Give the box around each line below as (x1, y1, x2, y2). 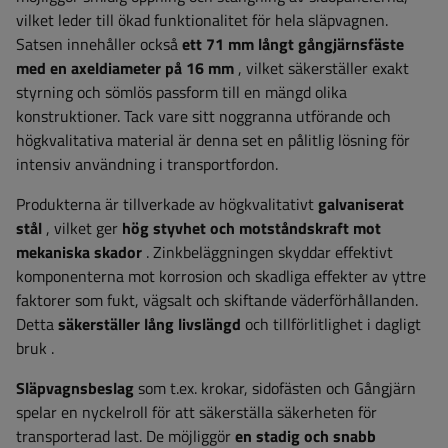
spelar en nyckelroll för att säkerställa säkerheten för (16, 400, 377, 424)
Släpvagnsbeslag (16, 376, 134, 400)
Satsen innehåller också (16, 32, 182, 56)
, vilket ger (46, 216, 118, 240)
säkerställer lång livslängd (58, 312, 241, 336)
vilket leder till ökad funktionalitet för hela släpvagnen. (16, 8, 388, 32)
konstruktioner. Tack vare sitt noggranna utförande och (16, 104, 391, 128)
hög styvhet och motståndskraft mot (122, 216, 381, 240)
